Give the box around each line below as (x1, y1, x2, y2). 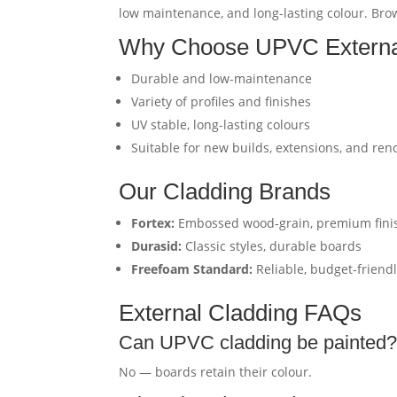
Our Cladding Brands (119, 178, 331, 205)
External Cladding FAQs (119, 300, 362, 326)
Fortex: (131, 214, 175, 231)
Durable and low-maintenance (131, 70, 313, 87)
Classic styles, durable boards (182, 237, 362, 254)
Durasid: (131, 237, 183, 254)
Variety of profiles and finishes (131, 93, 312, 110)
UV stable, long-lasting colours (131, 116, 311, 133)
